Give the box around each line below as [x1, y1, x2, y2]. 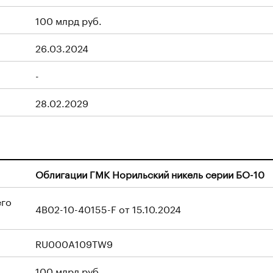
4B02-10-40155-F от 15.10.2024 [35, 200, 181, 216]
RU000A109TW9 [35, 235, 113, 250]
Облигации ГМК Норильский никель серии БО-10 [35, 166, 264, 181]
